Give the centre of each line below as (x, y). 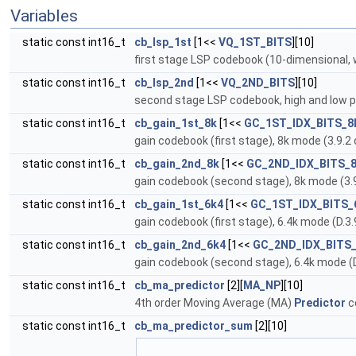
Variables (44, 16)
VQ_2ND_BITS (258, 83)
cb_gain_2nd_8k (177, 164)
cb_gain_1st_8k (176, 123)
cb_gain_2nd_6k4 (180, 245)
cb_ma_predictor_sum (193, 326)
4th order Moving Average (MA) (214, 303)
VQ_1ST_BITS (255, 42)
